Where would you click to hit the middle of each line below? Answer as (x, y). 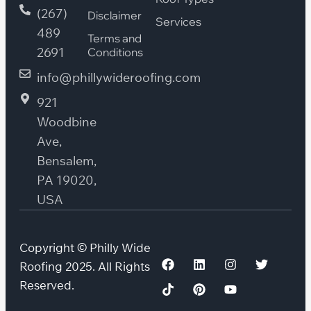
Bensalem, (67, 161)
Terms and (115, 38)
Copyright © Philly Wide (85, 248)
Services (178, 21)
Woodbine (67, 122)
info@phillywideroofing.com (119, 78)
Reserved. (47, 285)
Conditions (115, 52)
